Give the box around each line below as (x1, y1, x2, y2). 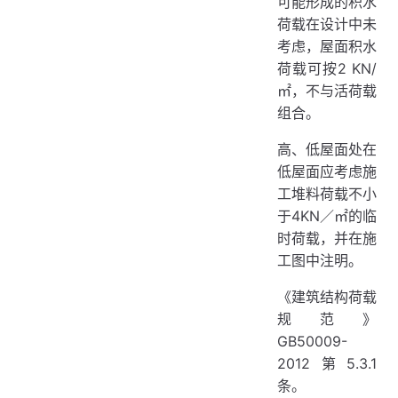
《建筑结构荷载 (277, 288, 377, 306)
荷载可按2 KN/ (277, 60, 377, 77)
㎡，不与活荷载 (277, 82, 377, 99)
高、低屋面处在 (277, 140, 377, 158)
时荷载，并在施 (277, 229, 377, 247)
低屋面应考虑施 (277, 163, 377, 180)
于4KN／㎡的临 (277, 207, 377, 225)
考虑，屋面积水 (277, 37, 377, 55)
